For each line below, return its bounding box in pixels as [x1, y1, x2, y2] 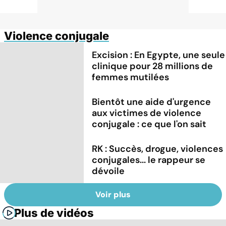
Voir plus [95, 189, 131, 200]
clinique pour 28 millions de [92, 60, 213, 72]
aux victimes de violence [92, 106, 202, 119]
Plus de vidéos [14, 206, 94, 220]
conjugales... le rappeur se [92, 153, 206, 166]
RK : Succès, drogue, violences [92, 142, 223, 155]
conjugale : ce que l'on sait [92, 118, 207, 130]
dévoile [92, 164, 125, 177]
